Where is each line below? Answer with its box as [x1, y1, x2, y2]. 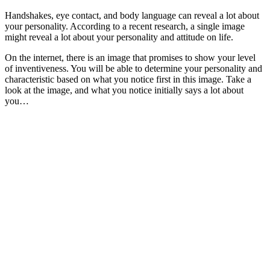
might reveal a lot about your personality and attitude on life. [5, 31, 233, 42]
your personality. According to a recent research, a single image [5, 20, 245, 31]
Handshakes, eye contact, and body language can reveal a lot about [5, 10, 259, 20]
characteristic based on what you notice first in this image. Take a [5, 74, 251, 84]
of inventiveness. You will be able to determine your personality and [5, 63, 262, 74]
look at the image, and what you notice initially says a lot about [5, 84, 243, 95]
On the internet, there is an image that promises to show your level [5, 52, 256, 63]
